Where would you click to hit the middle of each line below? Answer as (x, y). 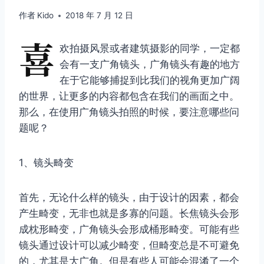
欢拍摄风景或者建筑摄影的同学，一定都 (150, 49)
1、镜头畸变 (46, 163)
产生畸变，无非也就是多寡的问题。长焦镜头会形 (129, 214)
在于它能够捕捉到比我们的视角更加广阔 (150, 80)
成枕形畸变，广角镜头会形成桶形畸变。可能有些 (129, 230)
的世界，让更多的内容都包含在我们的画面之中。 (129, 96)
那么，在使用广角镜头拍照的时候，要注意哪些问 (129, 112)
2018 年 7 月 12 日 (100, 16)
